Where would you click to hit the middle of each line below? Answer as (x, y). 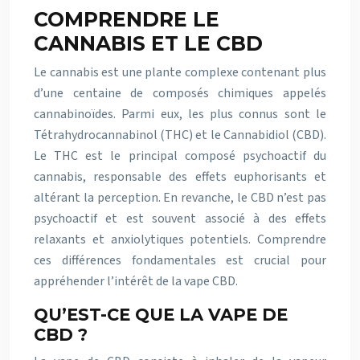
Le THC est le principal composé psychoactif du (180, 156)
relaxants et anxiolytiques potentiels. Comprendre (180, 239)
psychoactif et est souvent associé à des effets (180, 219)
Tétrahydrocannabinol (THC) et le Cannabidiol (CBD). (180, 135)
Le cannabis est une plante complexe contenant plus (180, 72)
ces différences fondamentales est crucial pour (180, 260)
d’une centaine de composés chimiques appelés (180, 93)
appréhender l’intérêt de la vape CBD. (136, 281)
